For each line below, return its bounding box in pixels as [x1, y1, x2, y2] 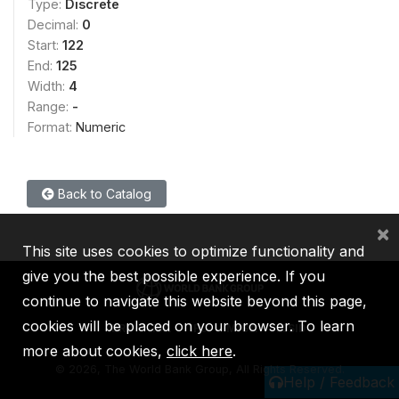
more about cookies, [22, 342, 167, 360]
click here [167, 342, 232, 360]
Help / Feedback [283, 373, 395, 391]
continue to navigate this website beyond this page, [22, 292, 367, 310]
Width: [28, 77, 69, 94]
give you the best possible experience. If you [22, 267, 325, 285]
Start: [28, 37, 62, 53]
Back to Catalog [54, 185, 151, 201]
